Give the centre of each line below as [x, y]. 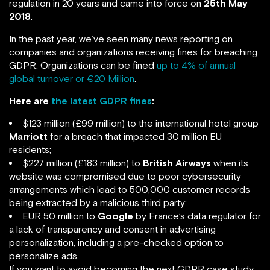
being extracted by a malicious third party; [98, 202]
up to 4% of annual [196, 65]
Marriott [28, 136]
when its [230, 163]
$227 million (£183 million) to [83, 163]
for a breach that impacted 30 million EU [135, 136]
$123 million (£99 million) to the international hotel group [140, 123]
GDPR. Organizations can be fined [83, 65]
